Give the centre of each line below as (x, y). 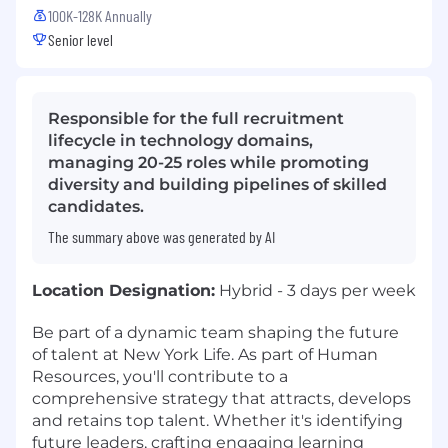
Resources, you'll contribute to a (160, 376)
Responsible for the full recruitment (196, 118)
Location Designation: (123, 290)
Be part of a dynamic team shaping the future (215, 332)
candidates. (96, 206)
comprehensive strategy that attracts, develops (221, 398)
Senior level (80, 39)
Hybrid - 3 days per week (315, 290)
